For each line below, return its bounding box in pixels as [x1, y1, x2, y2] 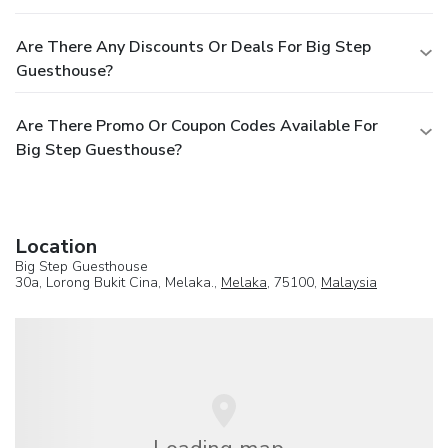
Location [15, 232, 97, 260]
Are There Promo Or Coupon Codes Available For [16, 114, 378, 137]
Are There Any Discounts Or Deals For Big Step [16, 35, 371, 58]
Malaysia [321, 272, 377, 292]
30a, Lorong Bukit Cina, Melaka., [15, 272, 221, 292]
